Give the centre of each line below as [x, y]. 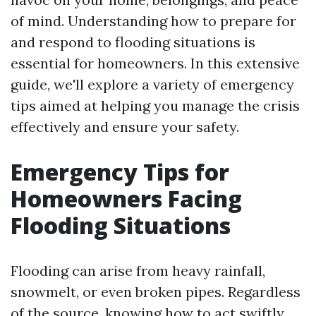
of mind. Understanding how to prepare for [153, 21]
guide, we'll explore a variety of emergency [152, 84]
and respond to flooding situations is [133, 42]
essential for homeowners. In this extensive [155, 63]
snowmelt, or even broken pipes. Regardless [156, 292]
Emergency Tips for [120, 172]
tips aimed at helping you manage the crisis [155, 105]
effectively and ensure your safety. [125, 127]
